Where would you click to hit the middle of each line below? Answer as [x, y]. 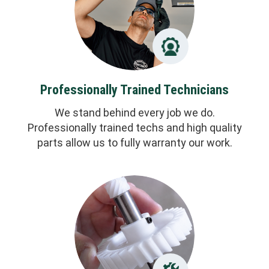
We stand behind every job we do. [134, 112]
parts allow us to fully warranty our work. [134, 142]
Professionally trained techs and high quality [134, 127]
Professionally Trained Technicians [134, 90]
